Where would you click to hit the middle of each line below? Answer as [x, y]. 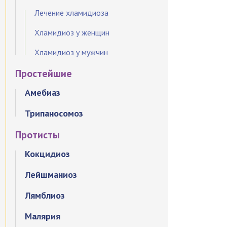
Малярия [43, 216]
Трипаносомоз [54, 113]
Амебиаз [43, 92]
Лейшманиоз [51, 175]
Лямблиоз [45, 195]
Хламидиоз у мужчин [71, 52]
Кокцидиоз [48, 154]
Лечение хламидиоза [72, 13]
